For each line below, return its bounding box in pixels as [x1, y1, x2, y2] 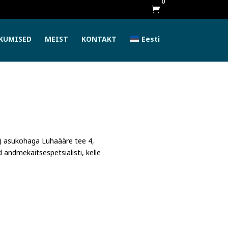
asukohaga [4, 135, 42, 151]
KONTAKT [81, 33, 117, 48]
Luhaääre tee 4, [42, 135, 95, 151]
